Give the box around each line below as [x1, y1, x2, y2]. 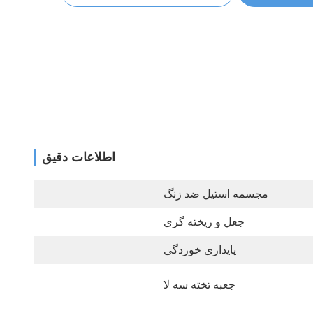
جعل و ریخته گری [163, 216, 245, 228]
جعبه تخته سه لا [163, 279, 235, 291]
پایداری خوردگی [163, 244, 236, 256]
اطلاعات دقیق [42, 150, 115, 164]
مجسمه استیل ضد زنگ [163, 188, 268, 200]
